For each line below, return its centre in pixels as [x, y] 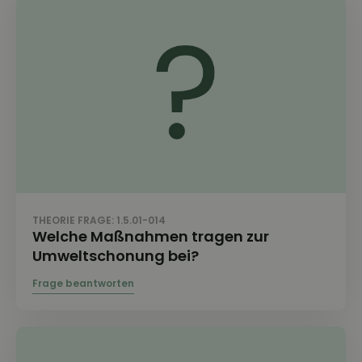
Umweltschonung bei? [116, 255]
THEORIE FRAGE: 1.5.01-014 [99, 220]
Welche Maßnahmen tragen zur [151, 236]
